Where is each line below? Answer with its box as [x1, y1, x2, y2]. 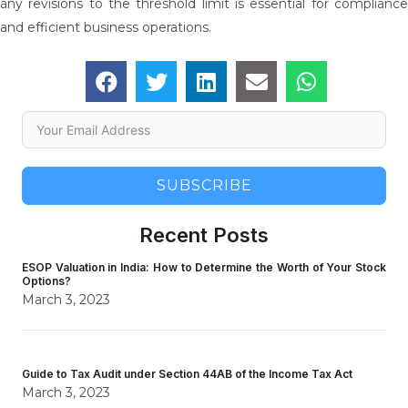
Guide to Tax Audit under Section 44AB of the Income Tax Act [22, 367, 352, 381]
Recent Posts [139, 223, 269, 247]
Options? [22, 274, 71, 288]
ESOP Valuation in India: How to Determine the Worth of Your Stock [22, 260, 386, 274]
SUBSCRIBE [156, 177, 252, 194]
